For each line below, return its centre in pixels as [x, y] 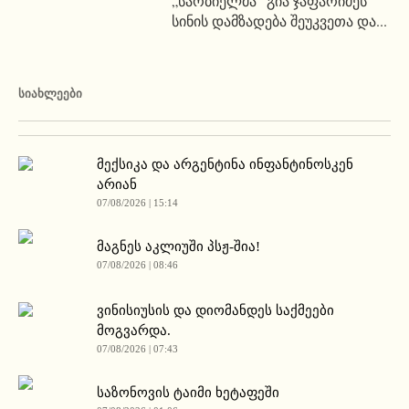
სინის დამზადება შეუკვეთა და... [280, 20]
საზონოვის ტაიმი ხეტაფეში [188, 392]
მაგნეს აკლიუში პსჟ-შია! [178, 246]
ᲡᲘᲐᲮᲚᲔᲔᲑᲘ [50, 93]
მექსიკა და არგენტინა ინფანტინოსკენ [225, 164]
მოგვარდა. [134, 330]
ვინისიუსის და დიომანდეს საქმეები [215, 310]
